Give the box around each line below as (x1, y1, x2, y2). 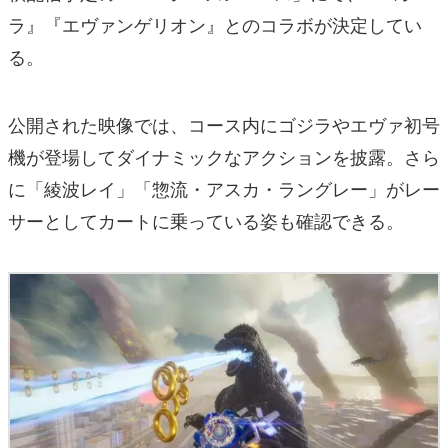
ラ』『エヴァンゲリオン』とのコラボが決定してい (8, 11, 422, 38)
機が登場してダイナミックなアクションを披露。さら (8, 143, 440, 170)
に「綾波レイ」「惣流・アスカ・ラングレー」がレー (8, 175, 440, 202)
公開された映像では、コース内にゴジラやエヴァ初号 (8, 111, 440, 138)
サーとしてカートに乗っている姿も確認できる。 (8, 207, 404, 234)
